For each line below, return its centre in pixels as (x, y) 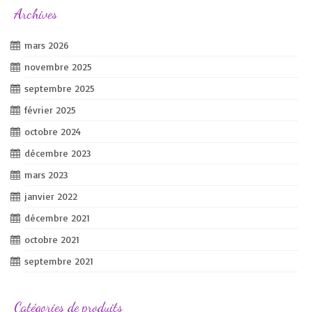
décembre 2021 (57, 218)
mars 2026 (47, 45)
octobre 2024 (53, 132)
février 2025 (50, 110)
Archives (36, 14)
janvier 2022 (51, 196)
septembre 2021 (59, 261)
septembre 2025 (60, 88)
